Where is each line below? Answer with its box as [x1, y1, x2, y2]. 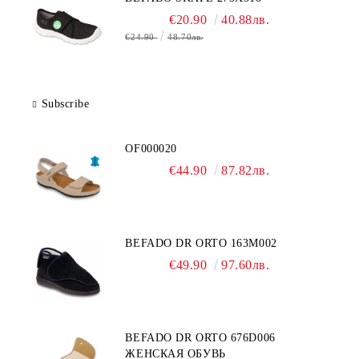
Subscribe [41, 98, 90, 110]
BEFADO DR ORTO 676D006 [125, 332, 276, 344]
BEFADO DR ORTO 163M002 [125, 237, 277, 249]
